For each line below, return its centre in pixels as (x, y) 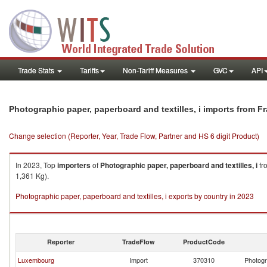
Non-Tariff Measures (156, 70)
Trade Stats (37, 70)
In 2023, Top (36, 165)
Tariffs (89, 70)
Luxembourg (36, 260)
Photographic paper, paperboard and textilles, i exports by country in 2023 (135, 196)
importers (74, 165)
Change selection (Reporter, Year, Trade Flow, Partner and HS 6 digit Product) (134, 136)
